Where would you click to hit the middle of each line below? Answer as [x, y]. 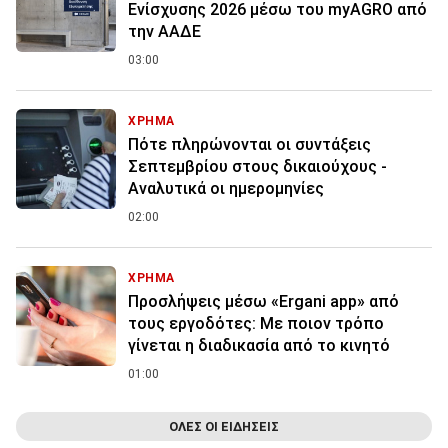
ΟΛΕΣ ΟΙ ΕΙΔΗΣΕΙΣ [224, 427]
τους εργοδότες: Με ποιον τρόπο [256, 324]
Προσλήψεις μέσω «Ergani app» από [263, 302]
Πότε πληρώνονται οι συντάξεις [249, 145]
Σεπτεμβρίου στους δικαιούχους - [257, 167]
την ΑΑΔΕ [164, 32]
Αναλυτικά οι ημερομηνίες [226, 189]
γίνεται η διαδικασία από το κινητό [259, 346]
